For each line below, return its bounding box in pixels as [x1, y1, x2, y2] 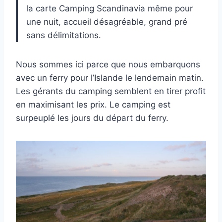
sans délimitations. [26, 30, 101, 40]
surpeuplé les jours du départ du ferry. [16, 112, 168, 123]
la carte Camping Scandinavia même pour [26, 3, 193, 13]
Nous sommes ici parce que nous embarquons [16, 59, 200, 69]
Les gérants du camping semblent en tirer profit [16, 86, 206, 96]
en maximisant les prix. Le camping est [16, 99, 170, 110]
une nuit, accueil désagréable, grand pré [26, 16, 187, 27]
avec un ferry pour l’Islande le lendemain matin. [16, 72, 204, 83]
